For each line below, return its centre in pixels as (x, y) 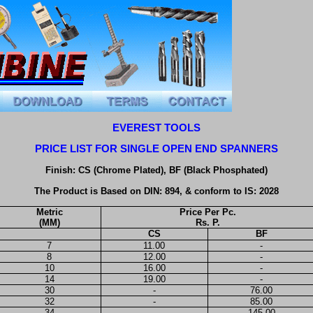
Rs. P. (208, 223)
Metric (49, 212)
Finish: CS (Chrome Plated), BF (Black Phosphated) (156, 170)
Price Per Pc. (208, 212)
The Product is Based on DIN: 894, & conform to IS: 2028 (156, 191)
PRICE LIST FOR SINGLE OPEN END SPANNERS (156, 149)
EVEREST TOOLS (156, 128)
